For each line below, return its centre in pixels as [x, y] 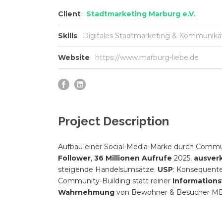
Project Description [113, 121]
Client [70, 14]
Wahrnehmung [86, 192]
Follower [74, 158]
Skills [69, 35]
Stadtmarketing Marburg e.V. [141, 14]
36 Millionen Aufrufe [133, 158]
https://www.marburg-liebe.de [147, 57]
